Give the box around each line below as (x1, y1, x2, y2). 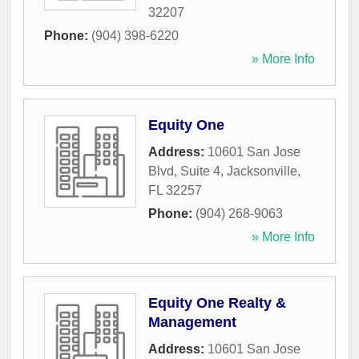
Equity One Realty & (148, 295, 286, 312)
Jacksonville (227, 164, 297, 179)
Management (148, 314, 236, 331)
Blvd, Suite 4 (148, 164, 220, 179)
